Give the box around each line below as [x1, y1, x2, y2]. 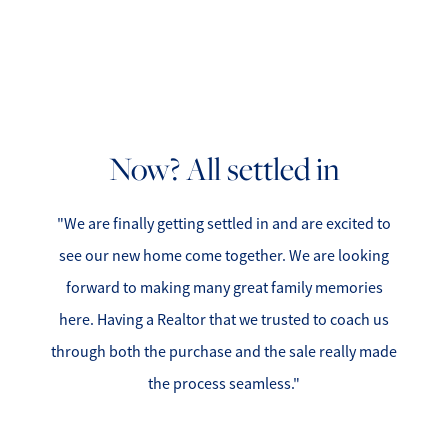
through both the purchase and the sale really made [51, 342, 397, 363]
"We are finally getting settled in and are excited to [57, 214, 391, 235]
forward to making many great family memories [65, 278, 383, 299]
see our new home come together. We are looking [59, 246, 389, 267]
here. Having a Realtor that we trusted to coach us [59, 310, 389, 331]
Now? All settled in [108, 147, 340, 190]
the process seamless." [148, 374, 300, 395]
